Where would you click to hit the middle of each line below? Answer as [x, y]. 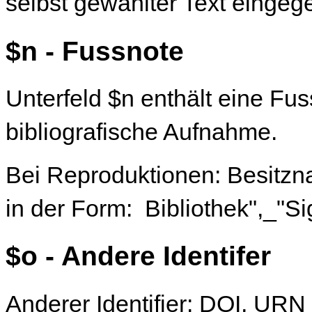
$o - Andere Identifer [138, 256]
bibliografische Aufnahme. [141, 131]
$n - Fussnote [95, 50]
